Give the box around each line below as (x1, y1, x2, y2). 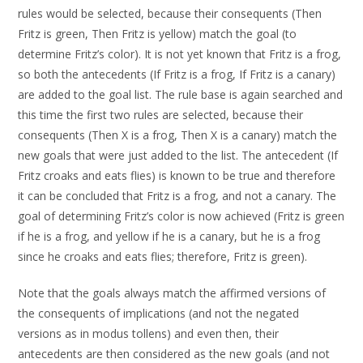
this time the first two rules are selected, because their (18, 107, 304, 122)
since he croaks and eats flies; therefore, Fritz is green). (18, 249, 308, 264)
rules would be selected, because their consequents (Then (18, 6, 322, 21)
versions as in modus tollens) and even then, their (18, 326, 280, 341)
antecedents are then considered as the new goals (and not (18, 346, 331, 361)
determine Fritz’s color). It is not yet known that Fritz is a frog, (18, 46, 342, 62)
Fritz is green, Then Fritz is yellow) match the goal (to (18, 26, 297, 41)
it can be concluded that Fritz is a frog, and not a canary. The (18, 188, 337, 203)
